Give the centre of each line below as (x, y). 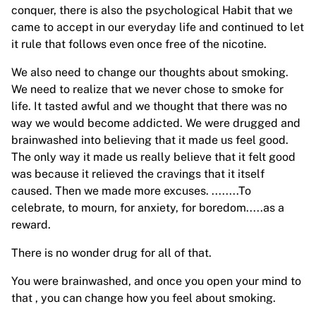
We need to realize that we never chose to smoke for (147, 89)
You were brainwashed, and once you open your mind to (156, 281)
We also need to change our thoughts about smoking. (150, 72)
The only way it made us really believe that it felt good (153, 157)
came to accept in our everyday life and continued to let (158, 27)
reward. (31, 225)
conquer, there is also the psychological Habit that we (152, 10)
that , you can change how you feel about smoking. (144, 298)
